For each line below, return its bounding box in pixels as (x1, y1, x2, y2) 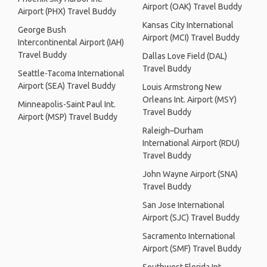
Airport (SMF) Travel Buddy (142, 244, 241, 253)
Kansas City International (142, 20, 234, 30)
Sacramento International (142, 231, 235, 241)
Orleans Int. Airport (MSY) (142, 95, 237, 104)
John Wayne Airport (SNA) (142, 169, 238, 179)
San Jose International (142, 200, 225, 210)
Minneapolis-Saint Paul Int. (18, 100, 116, 109)
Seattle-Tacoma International (18, 69, 125, 78)
